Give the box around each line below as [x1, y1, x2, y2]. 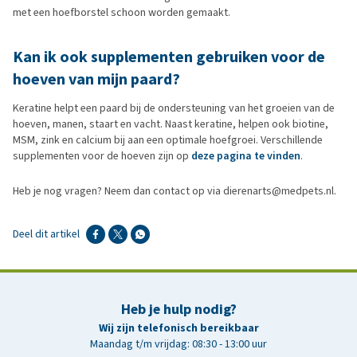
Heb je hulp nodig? [120, 300, 237, 319]
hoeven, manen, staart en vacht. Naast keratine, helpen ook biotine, [13, 116, 328, 131]
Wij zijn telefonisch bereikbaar [98, 320, 259, 335]
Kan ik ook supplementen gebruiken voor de [13, 46, 325, 68]
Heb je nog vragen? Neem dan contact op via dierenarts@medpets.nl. [13, 183, 336, 198]
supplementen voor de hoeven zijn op [13, 148, 191, 163]
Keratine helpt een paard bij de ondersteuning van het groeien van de [13, 100, 335, 116]
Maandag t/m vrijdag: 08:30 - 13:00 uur [90, 336, 267, 351]
